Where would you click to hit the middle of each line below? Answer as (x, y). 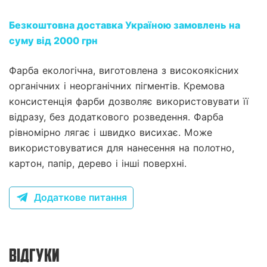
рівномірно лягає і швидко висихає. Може (111, 133)
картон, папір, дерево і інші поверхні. (98, 164)
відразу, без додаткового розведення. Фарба (116, 117)
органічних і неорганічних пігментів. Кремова (117, 86)
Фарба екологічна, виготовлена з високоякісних (124, 71)
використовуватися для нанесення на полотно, (122, 148)
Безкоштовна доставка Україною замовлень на (125, 25)
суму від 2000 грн (53, 41)
